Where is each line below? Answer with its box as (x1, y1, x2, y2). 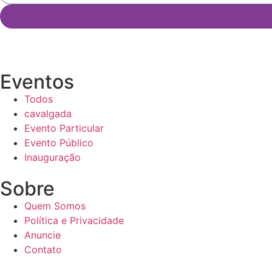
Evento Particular (24, 122, 104, 135)
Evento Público (24, 137, 93, 149)
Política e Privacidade (24, 214, 124, 227)
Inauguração (24, 151, 81, 164)
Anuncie (24, 229, 61, 242)
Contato (24, 243, 62, 256)
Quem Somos (24, 200, 86, 212)
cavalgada (24, 107, 72, 120)
